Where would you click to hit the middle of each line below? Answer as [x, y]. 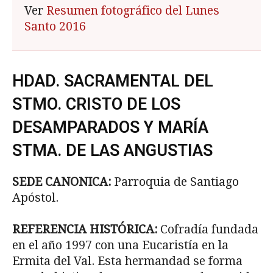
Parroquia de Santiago [176, 182]
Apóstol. [35, 198]
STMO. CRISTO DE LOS [96, 105]
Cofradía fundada [209, 230]
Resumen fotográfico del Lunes [133, 11]
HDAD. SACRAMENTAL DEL [113, 81]
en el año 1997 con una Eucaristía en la [120, 246]
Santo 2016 [55, 27]
